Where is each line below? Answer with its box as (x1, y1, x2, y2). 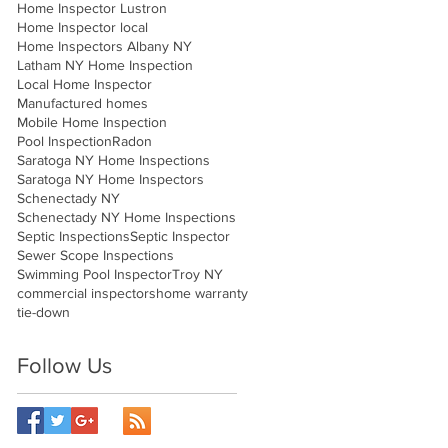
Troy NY (172, 266, 223, 283)
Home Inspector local (17, 19, 148, 36)
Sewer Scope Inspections (17, 247, 174, 264)
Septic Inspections (17, 228, 130, 245)
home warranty (156, 285, 248, 302)
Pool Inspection (17, 133, 112, 150)
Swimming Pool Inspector (17, 266, 172, 283)
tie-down (17, 304, 70, 321)
